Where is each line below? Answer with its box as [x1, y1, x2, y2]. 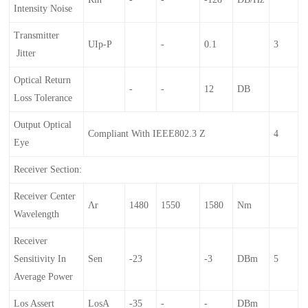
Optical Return [14, 74, 71, 85]
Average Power [14, 271, 74, 282]
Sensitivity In [14, 253, 67, 264]
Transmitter [14, 30, 60, 41]
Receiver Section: [14, 164, 82, 175]
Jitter [14, 47, 36, 58]
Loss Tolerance [14, 92, 73, 103]
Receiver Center [14, 190, 76, 201]
